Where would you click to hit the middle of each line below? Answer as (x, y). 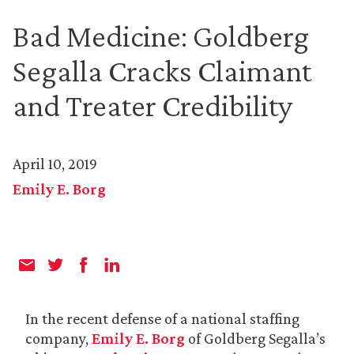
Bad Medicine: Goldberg (161, 36)
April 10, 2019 (55, 164)
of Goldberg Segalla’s (255, 338)
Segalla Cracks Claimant (162, 71)
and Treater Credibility (153, 105)
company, (58, 338)
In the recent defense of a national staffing (162, 318)
